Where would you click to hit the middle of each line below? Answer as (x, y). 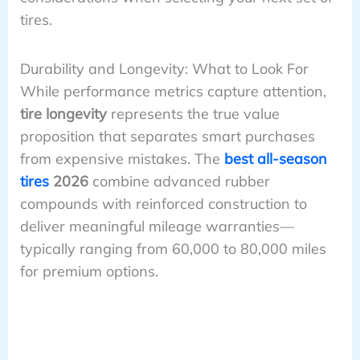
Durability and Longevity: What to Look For (164, 68)
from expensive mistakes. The (122, 158)
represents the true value (193, 113)
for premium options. (89, 271)
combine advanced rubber (179, 181)
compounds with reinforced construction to (163, 203)
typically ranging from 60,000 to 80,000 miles (173, 248)
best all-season (275, 158)
